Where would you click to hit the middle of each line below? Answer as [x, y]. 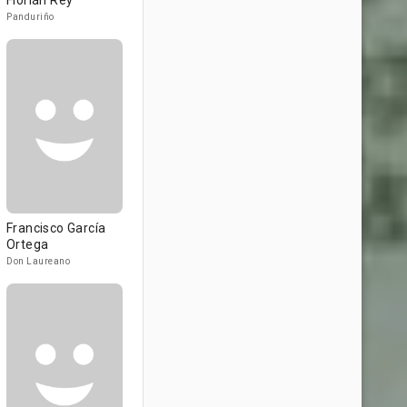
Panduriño [30, 17]
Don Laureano [38, 261]
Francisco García [56, 228]
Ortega [28, 244]
